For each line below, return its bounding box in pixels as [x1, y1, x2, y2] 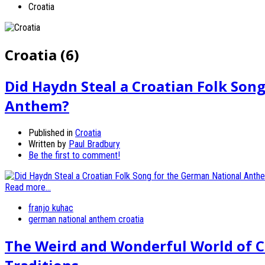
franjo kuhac [28, 202, 73, 214]
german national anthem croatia [28, 213, 144, 225]
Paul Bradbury [69, 138, 120, 150]
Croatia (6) [5, 44, 79, 64]
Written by [28, 138, 69, 150]
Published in [28, 127, 73, 138]
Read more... [5, 181, 51, 193]
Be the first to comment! [28, 149, 120, 161]
